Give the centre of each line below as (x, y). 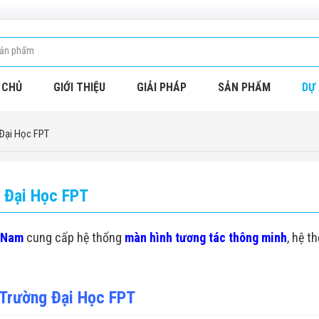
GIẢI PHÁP (162, 87)
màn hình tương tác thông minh (206, 237)
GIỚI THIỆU (79, 87)
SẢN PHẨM (244, 87)
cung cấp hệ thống (74, 237)
